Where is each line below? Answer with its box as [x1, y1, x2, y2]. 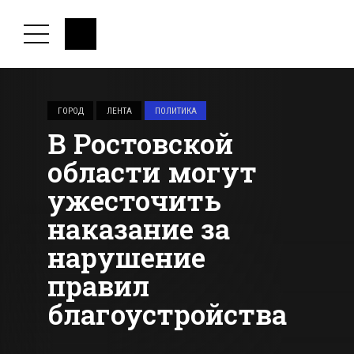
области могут [47, 153, 257, 190]
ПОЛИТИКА [154, 105, 197, 116]
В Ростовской [47, 125, 233, 162]
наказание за [47, 210, 230, 247]
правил [47, 267, 149, 304]
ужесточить [47, 182, 221, 219]
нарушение [47, 239, 205, 276]
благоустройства [47, 296, 287, 333]
